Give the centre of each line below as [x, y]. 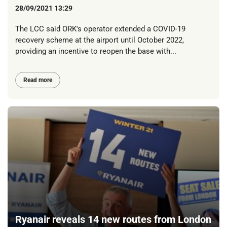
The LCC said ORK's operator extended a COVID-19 [100, 29]
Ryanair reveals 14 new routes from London [113, 219]
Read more [38, 80]
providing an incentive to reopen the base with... [96, 51]
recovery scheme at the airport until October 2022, [100, 40]
